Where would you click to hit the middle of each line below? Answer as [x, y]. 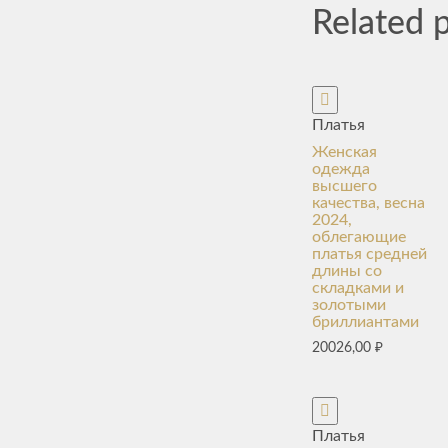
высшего [344, 186]
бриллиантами [365, 322]
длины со [347, 271]
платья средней [369, 254]
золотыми [349, 305]
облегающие [359, 237]
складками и [358, 288]
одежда [341, 169]
